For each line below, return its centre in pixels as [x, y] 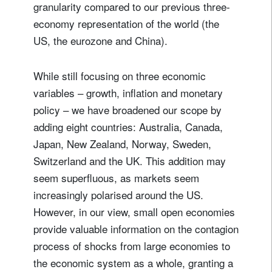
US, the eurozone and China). [105, 41]
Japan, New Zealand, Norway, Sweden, [122, 144]
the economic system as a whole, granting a [133, 263]
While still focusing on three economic [120, 76]
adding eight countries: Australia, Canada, [128, 127]
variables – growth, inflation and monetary [128, 93]
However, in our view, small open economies [134, 212]
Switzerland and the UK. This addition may [130, 161]
